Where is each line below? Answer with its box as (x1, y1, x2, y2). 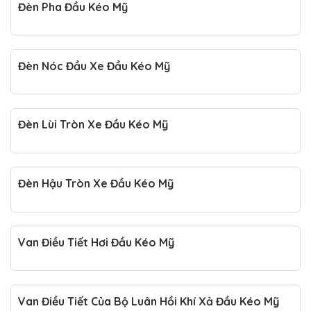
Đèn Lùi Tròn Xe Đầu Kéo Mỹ (17, 117, 168, 132)
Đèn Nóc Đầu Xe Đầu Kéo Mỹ (17, 58, 170, 73)
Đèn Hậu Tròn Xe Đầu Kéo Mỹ (17, 176, 174, 191)
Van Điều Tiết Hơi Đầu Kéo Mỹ (17, 235, 174, 249)
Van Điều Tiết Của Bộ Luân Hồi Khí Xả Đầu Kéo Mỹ (17, 294, 279, 308)
